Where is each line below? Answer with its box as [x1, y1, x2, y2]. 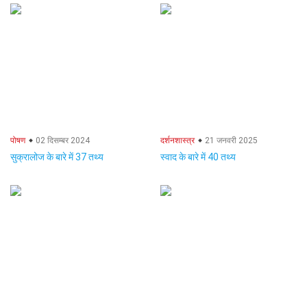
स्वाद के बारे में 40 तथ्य [160, 151, 236, 162]
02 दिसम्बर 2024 [34, 136, 90, 145]
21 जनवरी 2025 [203, 136, 258, 145]
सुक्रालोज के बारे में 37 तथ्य [10, 151, 103, 162]
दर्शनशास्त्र [160, 136, 195, 145]
